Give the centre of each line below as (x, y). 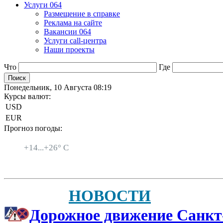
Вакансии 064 (67, 32)
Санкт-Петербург (53, 139)
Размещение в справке (82, 14)
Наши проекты (69, 50)
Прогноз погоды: (33, 128)
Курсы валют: (27, 96)
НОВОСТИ (110, 195)
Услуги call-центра (75, 41)
